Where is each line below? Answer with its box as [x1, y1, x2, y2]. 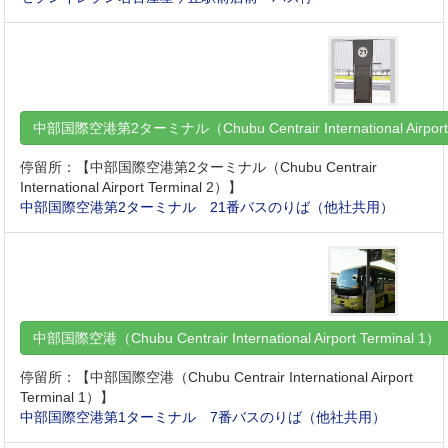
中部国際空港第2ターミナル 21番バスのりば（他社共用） [20, 199, 395, 216]
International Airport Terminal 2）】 [20, 179, 243, 196]
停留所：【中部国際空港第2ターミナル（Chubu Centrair [20, 159, 378, 176]
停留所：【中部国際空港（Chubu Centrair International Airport [20, 369, 414, 386]
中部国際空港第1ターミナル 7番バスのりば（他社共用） [20, 409, 387, 426]
